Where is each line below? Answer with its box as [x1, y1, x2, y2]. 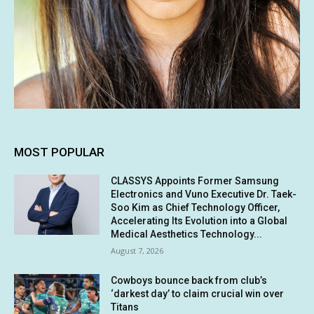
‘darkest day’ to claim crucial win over [111, 288, 285, 300]
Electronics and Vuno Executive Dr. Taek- [111, 189, 297, 200]
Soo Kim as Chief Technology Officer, [111, 202, 280, 214]
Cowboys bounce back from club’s [111, 275, 268, 287]
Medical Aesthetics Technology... [111, 228, 263, 240]
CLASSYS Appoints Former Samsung [111, 175, 280, 187]
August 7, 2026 [111, 245, 164, 257]
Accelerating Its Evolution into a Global [111, 215, 288, 227]
